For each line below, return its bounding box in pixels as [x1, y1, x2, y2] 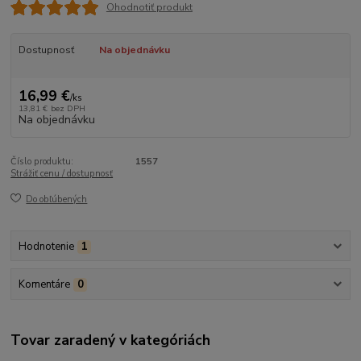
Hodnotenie [18, 239, 74, 254]
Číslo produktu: [10, 155, 74, 168]
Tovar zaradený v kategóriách [10, 330, 211, 351]
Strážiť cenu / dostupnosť [10, 167, 114, 180]
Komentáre [18, 276, 70, 292]
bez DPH [50, 102, 85, 114]
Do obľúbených [26, 193, 88, 206]
